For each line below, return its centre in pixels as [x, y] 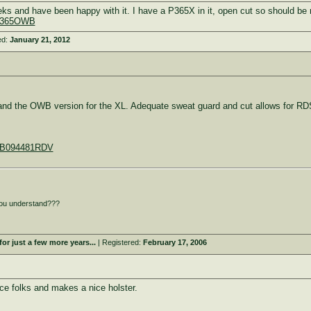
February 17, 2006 [175, 242]
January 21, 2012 [40, 40]
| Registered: [119, 242]
